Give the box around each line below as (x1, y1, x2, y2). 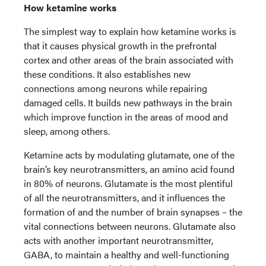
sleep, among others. (24, 124, 110, 138)
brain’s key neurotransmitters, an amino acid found (24, 162, 235, 176)
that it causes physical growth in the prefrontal (24, 39, 217, 52)
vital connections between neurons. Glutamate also (24, 219, 236, 233)
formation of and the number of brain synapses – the (24, 205, 242, 218)
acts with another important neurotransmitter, (24, 233, 213, 247)
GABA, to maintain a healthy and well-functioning (24, 248, 229, 261)
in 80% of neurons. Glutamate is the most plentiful (24, 176, 233, 190)
